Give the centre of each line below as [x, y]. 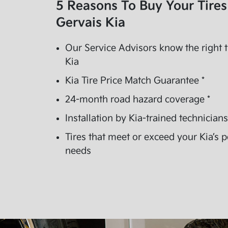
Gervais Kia [91, 23]
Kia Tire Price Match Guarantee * [135, 81]
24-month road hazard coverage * [138, 100]
